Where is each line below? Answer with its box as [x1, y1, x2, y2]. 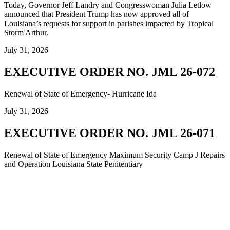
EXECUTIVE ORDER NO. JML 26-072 [4, 65, 215, 79]
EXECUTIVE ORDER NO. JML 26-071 [4, 126, 215, 140]
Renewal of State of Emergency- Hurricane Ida [4, 89, 157, 98]
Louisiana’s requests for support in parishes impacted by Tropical [4, 19, 214, 28]
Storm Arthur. [4, 28, 48, 37]
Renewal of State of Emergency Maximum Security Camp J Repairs [4, 150, 225, 159]
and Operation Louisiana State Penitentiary [4, 159, 143, 168]
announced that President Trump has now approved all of [4, 10, 189, 19]
